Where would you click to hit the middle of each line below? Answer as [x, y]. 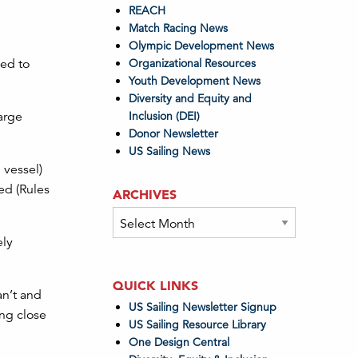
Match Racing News [178, 28]
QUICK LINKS [155, 285]
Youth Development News [194, 81]
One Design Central [180, 342]
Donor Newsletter [173, 133]
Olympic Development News [201, 46]
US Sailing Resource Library [197, 324]
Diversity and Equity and [190, 98]
